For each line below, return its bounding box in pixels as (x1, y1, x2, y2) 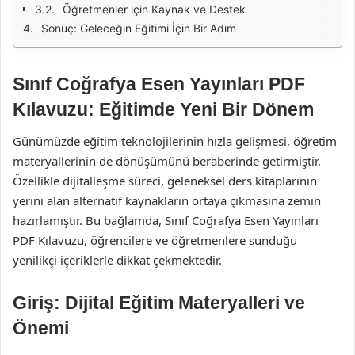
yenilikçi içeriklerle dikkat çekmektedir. (13, 251, 222, 268)
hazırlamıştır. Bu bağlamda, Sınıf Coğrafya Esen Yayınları (13, 212, 319, 228)
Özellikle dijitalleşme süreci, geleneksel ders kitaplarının (13, 172, 317, 189)
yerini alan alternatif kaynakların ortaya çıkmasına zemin (13, 192, 321, 208)
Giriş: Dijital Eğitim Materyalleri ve (13, 292, 305, 313)
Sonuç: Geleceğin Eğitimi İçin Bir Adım (41, 21, 236, 35)
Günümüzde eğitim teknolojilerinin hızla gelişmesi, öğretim (13, 132, 337, 149)
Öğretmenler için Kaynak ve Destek (63, 2, 246, 16)
